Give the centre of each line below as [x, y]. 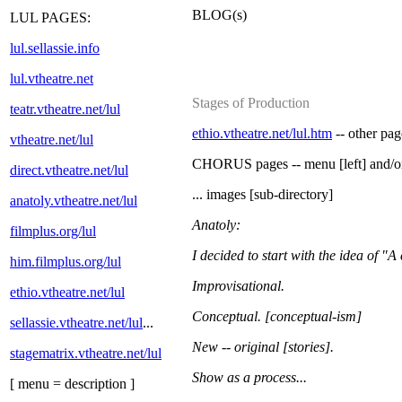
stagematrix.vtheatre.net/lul [86, 353]
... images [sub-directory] [262, 194]
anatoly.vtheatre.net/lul [74, 201]
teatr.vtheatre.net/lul [65, 109]
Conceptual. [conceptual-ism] [277, 316]
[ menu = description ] [72, 384]
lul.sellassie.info [55, 48]
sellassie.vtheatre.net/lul [76, 323]
